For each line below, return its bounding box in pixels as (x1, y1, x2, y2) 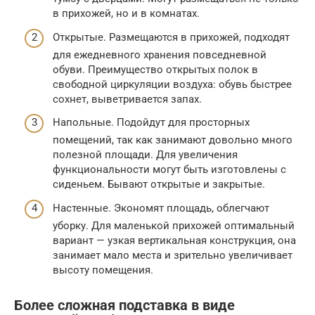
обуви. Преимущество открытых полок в (53, 63, 258, 76)
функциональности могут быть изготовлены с (53, 163, 286, 176)
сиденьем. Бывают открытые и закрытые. (53, 178, 265, 191)
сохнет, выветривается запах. (53, 92, 202, 105)
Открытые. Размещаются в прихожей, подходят (53, 30, 290, 44)
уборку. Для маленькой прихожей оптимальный (53, 219, 295, 232)
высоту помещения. (53, 263, 153, 276)
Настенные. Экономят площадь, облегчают (53, 201, 269, 214)
